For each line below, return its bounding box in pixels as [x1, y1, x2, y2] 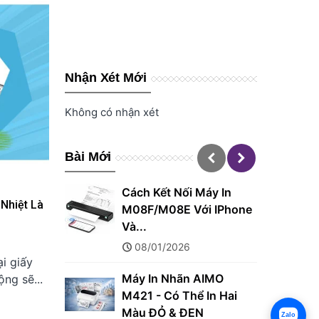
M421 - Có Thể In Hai [122, 288, 237, 303]
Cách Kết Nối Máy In [122, 185, 231, 199]
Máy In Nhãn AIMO [122, 271, 224, 286]
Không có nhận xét [65, 105, 159, 119]
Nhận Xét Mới [65, 70, 147, 85]
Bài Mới [65, 150, 112, 164]
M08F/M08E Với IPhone [122, 202, 252, 216]
